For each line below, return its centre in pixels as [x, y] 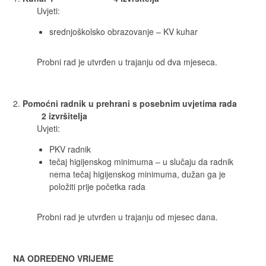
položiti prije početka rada [98, 186]
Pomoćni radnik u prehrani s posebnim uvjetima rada [136, 103]
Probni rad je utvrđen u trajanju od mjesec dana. [128, 216]
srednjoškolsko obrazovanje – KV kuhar [124, 31]
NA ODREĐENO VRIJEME [64, 258]
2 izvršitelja [50, 115]
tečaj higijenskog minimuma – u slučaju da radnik [142, 161]
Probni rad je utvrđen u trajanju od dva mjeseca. [127, 61]
